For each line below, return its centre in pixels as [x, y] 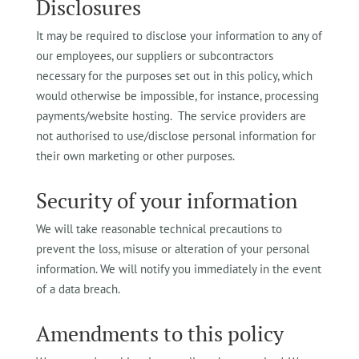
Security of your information [166, 200]
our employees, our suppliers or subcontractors [154, 56]
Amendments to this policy [159, 333]
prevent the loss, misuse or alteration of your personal [172, 249]
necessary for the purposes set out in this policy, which [174, 76]
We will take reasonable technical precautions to [159, 229]
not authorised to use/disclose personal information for [175, 136]
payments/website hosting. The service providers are [171, 116]
